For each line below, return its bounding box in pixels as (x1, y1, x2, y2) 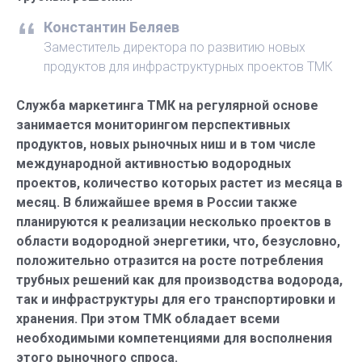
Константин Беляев (44, 19, 179, 36)
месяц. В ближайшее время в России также (16, 195, 297, 210)
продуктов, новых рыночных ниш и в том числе (16, 137, 316, 152)
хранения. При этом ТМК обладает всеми (16, 311, 280, 326)
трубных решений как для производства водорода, (16, 272, 343, 288)
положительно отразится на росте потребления (16, 253, 323, 268)
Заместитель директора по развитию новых (44, 40, 305, 55)
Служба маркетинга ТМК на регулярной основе (16, 98, 318, 113)
